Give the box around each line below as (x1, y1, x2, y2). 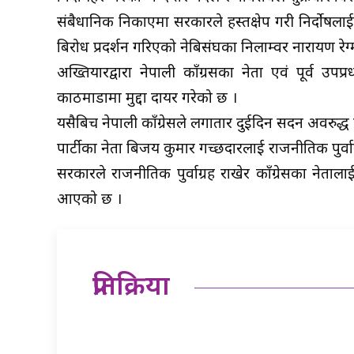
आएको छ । (57, 190, 122, 211)
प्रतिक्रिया (92, 271, 170, 306)
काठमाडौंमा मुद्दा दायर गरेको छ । (57, 89, 237, 110)
